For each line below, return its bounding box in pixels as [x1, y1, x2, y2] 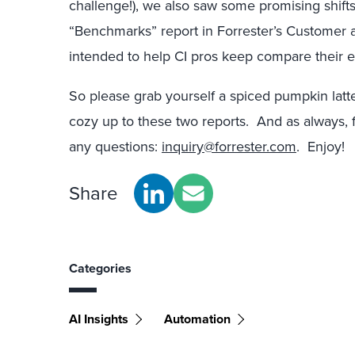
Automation [164, 310, 231, 328]
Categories [69, 259, 132, 277]
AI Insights [69, 310, 128, 328]
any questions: [69, 136, 162, 157]
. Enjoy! [296, 136, 345, 157]
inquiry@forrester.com [162, 136, 296, 157]
